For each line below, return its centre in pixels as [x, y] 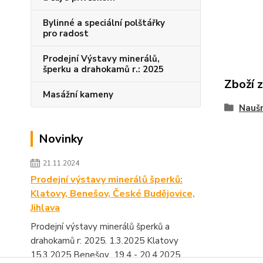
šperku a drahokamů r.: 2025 [103, 69]
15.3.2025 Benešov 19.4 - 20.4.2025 [107, 255]
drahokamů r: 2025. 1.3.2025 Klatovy [114, 241]
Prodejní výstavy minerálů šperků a [100, 227]
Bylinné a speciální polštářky [104, 23]
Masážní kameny [78, 95]
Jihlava [45, 208]
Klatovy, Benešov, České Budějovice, [113, 194]
